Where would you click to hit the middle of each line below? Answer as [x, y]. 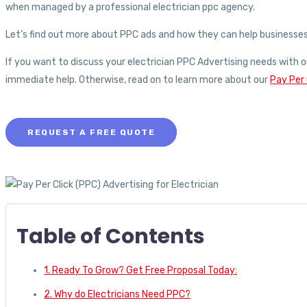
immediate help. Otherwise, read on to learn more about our [138, 80]
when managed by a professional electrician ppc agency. [130, 8]
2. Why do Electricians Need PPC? [117, 295]
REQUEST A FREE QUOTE [91, 133]
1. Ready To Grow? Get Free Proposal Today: [140, 271]
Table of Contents [111, 237]
